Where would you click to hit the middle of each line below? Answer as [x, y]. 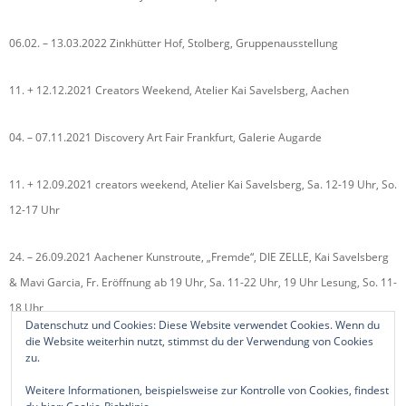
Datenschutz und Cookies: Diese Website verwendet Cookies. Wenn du [203, 325]
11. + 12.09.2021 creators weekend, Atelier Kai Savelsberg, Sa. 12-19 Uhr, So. [203, 184]
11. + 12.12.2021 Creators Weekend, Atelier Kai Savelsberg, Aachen [179, 90]
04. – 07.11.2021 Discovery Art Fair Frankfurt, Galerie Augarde [165, 137]
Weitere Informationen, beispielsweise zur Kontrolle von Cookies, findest [207, 390]
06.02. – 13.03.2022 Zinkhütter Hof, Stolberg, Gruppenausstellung [174, 43]
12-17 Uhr [34, 209]
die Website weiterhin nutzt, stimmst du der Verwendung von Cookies [199, 341]
